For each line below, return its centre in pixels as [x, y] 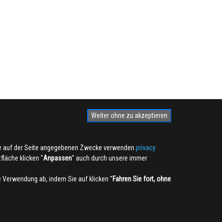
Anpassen [57, 158]
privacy [146, 148]
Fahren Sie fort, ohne [142, 179]
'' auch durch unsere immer [110, 158]
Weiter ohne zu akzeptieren [129, 115]
